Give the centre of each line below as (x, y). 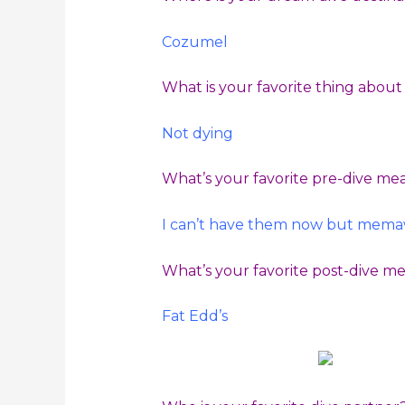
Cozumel (194, 42)
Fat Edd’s (194, 316)
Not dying (197, 133)
